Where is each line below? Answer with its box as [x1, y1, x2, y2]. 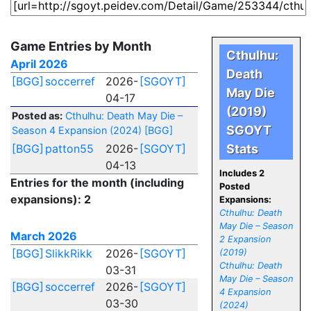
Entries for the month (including [10, 176, 184, 190]
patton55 [45, 142, 94, 155]
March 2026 [10, 229, 77, 243]
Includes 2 [219, 168, 264, 178]
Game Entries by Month [10, 39, 151, 53]
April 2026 [10, 57, 68, 71]
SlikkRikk [45, 246, 92, 260]
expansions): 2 [10, 192, 91, 206]
